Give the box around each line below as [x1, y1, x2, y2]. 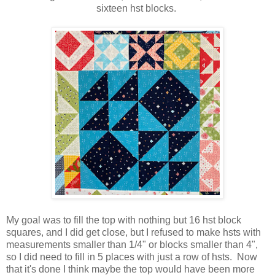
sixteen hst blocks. [96, 3, 179, 14]
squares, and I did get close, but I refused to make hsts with [6, 227, 261, 238]
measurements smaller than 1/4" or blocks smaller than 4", [6, 239, 258, 250]
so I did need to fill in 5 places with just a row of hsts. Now [6, 252, 257, 263]
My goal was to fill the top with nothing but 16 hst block [6, 215, 241, 226]
